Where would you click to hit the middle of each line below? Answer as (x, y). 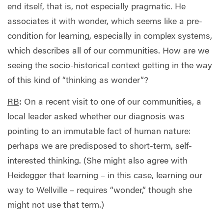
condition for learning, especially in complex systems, (110, 37)
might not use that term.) (56, 206)
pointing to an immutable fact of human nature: (99, 132)
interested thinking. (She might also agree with (97, 161)
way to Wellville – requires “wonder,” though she (100, 191)
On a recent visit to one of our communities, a (113, 102)
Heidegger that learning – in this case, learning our (105, 176)
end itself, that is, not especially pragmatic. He (96, 8)
